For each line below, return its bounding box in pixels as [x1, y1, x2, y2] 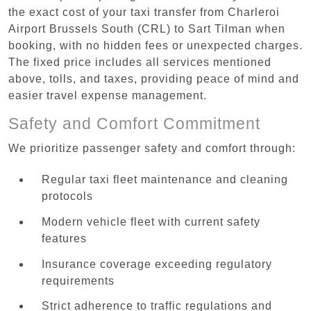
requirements [42, 274, 115, 287]
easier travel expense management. [8, 89, 207, 101]
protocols [42, 190, 93, 203]
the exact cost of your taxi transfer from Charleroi [8, 6, 280, 18]
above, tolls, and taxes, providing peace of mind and [8, 72, 299, 85]
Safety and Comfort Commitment [8, 114, 260, 133]
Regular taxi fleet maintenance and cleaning [42, 174, 288, 186]
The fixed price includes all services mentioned [8, 56, 271, 68]
